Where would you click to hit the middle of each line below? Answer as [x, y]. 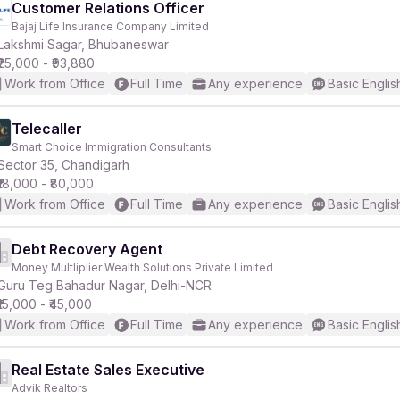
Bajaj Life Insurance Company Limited [110, 26]
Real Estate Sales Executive [108, 370]
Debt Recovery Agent [87, 249]
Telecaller [47, 129]
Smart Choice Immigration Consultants [112, 147]
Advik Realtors [50, 388]
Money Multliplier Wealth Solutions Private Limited [142, 267]
